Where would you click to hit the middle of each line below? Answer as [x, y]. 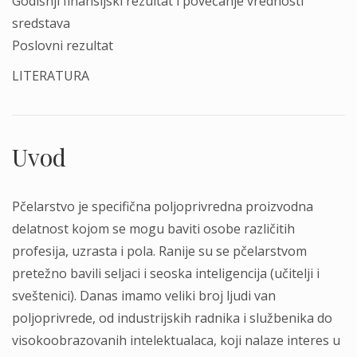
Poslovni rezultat [63, 45]
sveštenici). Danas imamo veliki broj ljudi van [144, 296]
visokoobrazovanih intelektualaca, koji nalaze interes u [176, 340]
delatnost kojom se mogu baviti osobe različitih [153, 229]
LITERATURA [51, 76]
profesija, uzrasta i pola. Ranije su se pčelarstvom [159, 251]
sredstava [41, 23]
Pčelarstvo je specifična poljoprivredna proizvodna [163, 206]
